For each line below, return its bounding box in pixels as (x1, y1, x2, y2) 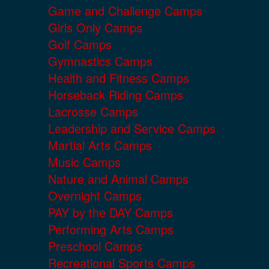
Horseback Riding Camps (48, 86, 183, 104)
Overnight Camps (48, 187, 142, 205)
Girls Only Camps (48, 19, 142, 37)
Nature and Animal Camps (48, 170, 189, 188)
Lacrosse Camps (48, 103, 138, 121)
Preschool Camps (48, 237, 142, 255)
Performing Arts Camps (48, 220, 174, 238)
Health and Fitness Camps (48, 69, 189, 87)
